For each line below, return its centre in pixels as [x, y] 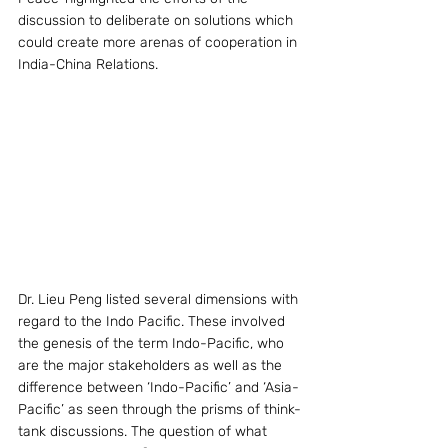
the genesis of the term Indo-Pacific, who [153, 343]
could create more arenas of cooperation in [159, 42]
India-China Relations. [88, 64]
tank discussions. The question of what [144, 431]
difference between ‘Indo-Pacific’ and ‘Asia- [158, 387]
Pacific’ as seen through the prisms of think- [159, 409]
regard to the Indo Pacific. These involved [153, 321]
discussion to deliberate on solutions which [157, 20]
